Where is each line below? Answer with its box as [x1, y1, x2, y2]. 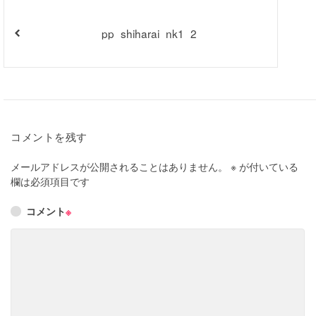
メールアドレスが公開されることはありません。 [11, 159, 228, 174]
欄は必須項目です [11, 174, 90, 189]
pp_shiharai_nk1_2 [101, 25, 197, 41]
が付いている [236, 159, 298, 174]
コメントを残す [11, 128, 87, 145]
